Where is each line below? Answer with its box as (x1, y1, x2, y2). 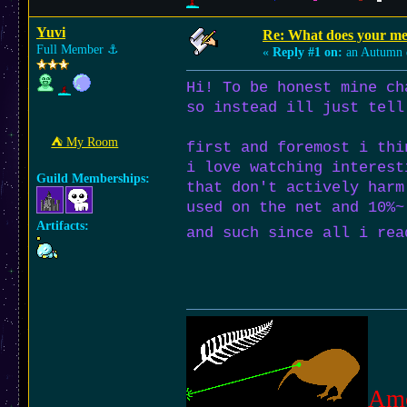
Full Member (36, 43, 107, 56)
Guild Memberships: (36, 172, 150, 185)
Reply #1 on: (273, 45, 342, 59)
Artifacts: (36, 219, 89, 233)
